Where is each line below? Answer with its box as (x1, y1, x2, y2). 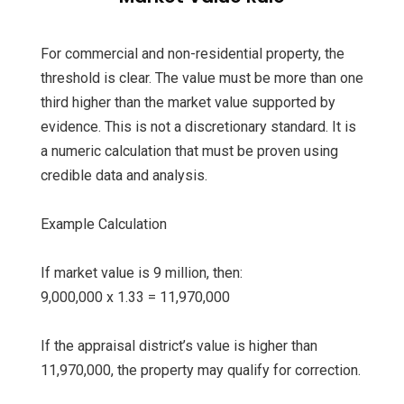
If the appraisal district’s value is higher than (41, 337, 317, 355)
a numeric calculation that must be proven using (41, 142, 338, 161)
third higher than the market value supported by (41, 94, 335, 112)
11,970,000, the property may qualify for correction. (41, 362, 361, 380)
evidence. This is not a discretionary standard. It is (41, 118, 356, 136)
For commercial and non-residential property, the (41, 45, 344, 63)
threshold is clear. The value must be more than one (41, 69, 363, 87)
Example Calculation (41, 216, 167, 234)
